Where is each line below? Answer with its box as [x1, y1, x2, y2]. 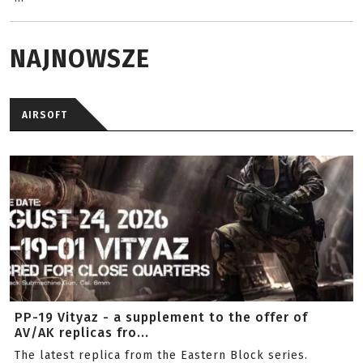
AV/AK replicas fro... [15, 325, 149, 340]
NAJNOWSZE [10, 45, 150, 74]
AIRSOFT [22, 109, 67, 121]
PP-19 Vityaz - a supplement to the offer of [15, 310, 308, 325]
